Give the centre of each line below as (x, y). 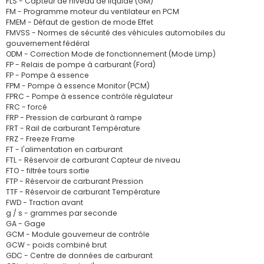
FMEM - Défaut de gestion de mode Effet (80, 22)
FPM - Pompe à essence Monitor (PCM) (78, 86)
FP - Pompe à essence (47, 75)
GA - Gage (26, 224)
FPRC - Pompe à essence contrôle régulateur (89, 96)
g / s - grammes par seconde (62, 213)
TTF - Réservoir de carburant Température (83, 192)
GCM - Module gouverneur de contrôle (78, 234)
